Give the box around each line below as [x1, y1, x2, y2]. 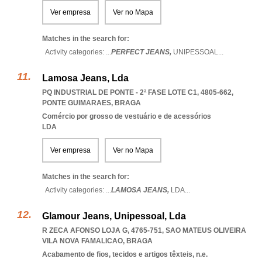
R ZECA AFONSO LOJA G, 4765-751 [42, 226, 162, 235]
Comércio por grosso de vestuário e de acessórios [42, 112, 211, 120]
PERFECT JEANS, [111, 48, 173, 56]
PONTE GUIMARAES [42, 99, 111, 107]
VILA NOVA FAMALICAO [42, 237, 123, 245]
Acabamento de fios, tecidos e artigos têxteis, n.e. [42, 250, 208, 258]
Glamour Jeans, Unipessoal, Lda [42, 211, 186, 221]
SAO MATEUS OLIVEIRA [166, 226, 246, 235]
